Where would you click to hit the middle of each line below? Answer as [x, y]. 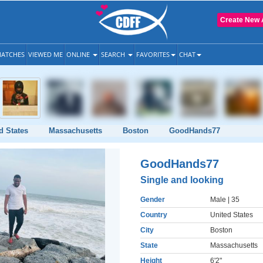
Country [154, 215]
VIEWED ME [45, 54]
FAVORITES [153, 54]
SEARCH [114, 54]
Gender [153, 200]
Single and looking [182, 180]
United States [232, 215]
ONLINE [79, 54]
